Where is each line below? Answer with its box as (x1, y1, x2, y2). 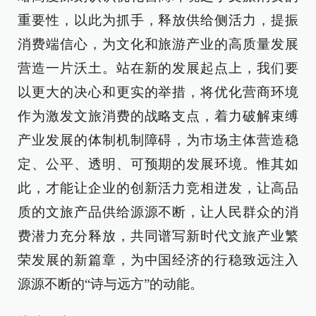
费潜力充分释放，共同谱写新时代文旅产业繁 (18, 229, 298, 244)
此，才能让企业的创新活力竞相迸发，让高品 (18, 181, 298, 196)
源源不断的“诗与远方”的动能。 (18, 276, 203, 292)
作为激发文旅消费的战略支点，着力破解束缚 (18, 109, 298, 124)
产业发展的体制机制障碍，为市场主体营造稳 (18, 133, 298, 148)
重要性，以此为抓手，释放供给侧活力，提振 (18, 13, 298, 28)
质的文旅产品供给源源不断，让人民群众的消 (18, 205, 298, 220)
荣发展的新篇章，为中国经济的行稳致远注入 (18, 253, 298, 268)
